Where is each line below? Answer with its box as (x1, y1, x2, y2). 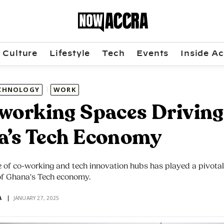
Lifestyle (49, 49, 90, 57)
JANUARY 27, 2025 (13, 194, 59, 202)
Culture (2, 49, 37, 57)
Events (136, 49, 169, 57)
